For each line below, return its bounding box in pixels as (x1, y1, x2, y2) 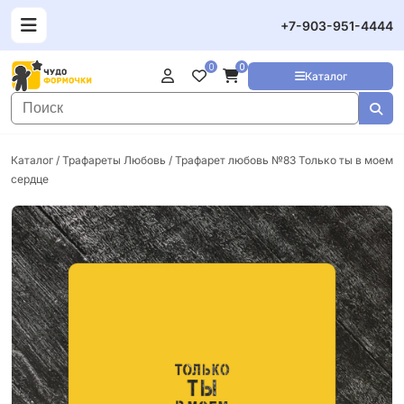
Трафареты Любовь (62, 153, 166, 167)
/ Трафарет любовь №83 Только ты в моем (166, 153, 393, 167)
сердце (11, 172, 49, 186)
